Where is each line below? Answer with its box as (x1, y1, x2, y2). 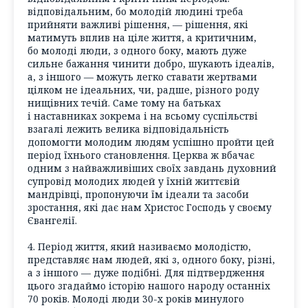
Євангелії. (27, 213, 77, 227)
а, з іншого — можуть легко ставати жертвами (27, 69, 257, 83)
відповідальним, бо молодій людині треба (27, 4, 243, 18)
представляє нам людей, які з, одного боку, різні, (27, 253, 275, 267)
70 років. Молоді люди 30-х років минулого (27, 292, 244, 306)
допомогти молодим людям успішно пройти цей (27, 135, 274, 148)
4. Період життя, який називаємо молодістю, (27, 240, 251, 254)
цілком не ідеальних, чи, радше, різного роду (27, 82, 259, 96)
